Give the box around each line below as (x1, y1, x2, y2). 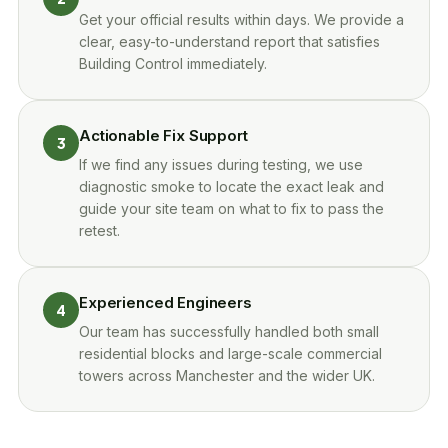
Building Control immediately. (79, 55, 267, 72)
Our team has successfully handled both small (79, 323, 379, 340)
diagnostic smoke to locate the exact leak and (79, 178, 384, 195)
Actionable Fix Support (79, 126, 248, 145)
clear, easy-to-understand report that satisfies (79, 33, 380, 50)
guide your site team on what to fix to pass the (79, 200, 384, 217)
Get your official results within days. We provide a (79, 11, 404, 28)
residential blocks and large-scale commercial (79, 345, 382, 362)
